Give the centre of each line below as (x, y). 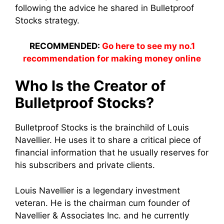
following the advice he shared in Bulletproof (104, 8)
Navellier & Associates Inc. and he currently (102, 215)
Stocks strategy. (47, 21)
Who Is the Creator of (90, 86)
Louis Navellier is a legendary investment (97, 190)
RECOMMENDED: (65, 46)
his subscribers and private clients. (85, 165)
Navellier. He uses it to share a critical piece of (108, 140)
